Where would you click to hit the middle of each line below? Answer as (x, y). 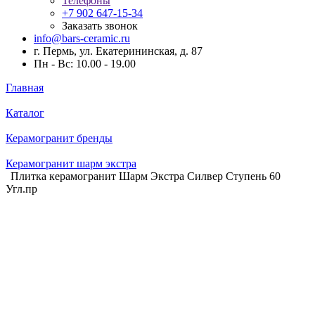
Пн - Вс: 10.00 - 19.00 (85, 64)
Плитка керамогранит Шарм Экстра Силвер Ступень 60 (146, 176)
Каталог (25, 113)
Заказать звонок (100, 26)
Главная (25, 88)
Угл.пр (21, 189)
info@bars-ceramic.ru (82, 38)
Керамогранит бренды (59, 138)
